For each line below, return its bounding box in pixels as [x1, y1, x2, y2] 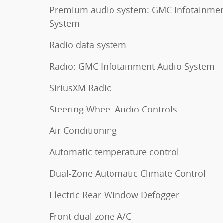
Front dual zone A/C [49, 210, 131, 222]
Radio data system [49, 38, 126, 51]
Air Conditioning [49, 124, 117, 136]
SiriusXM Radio [49, 81, 112, 94]
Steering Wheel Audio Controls [49, 103, 177, 115]
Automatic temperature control [49, 145, 179, 158]
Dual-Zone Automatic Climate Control [49, 167, 206, 179]
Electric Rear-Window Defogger [49, 188, 179, 201]
